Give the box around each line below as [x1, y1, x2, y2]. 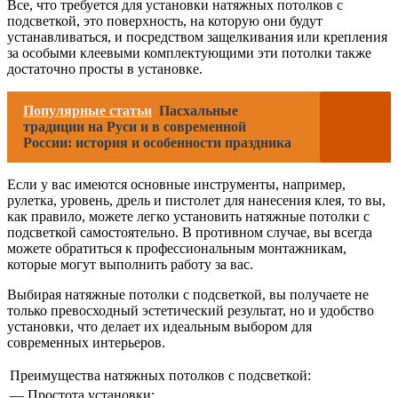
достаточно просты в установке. [7, 61, 203, 77]
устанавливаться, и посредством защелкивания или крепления [7, 29, 387, 45]
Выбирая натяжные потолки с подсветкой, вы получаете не [7, 287, 369, 303]
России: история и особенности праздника [23, 135, 291, 151]
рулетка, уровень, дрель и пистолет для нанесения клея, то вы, [7, 193, 386, 209]
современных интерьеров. [7, 335, 165, 351]
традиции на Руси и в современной [23, 119, 246, 135]
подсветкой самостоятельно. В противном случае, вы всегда [7, 225, 372, 241]
